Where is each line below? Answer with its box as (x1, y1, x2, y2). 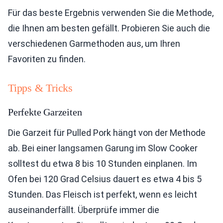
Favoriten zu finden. (8, 54, 86, 64)
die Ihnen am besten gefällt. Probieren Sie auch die (8, 23, 210, 33)
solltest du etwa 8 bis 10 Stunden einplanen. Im (8, 158, 197, 169)
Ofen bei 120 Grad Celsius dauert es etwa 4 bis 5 (8, 174, 202, 184)
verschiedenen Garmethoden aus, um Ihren (8, 38, 180, 49)
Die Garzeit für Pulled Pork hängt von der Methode (8, 127, 206, 138)
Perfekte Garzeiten (8, 107, 82, 117)
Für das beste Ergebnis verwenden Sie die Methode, (8, 7, 214, 18)
